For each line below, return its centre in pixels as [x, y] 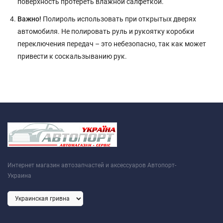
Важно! [29, 19]
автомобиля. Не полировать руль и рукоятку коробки [106, 32]
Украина [19, 176]
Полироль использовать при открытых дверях [119, 19]
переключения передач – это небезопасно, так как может [112, 44]
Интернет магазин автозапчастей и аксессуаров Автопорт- [92, 166]
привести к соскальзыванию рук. [72, 56]
